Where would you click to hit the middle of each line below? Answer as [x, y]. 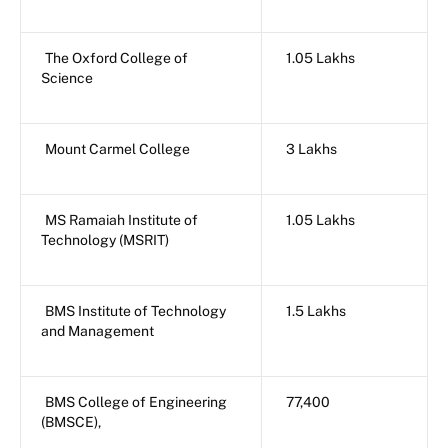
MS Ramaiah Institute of [121, 219]
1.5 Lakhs [316, 310]
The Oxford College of [116, 57]
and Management [97, 330]
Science [67, 77]
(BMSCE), [72, 421]
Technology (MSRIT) [105, 239]
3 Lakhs [311, 148]
